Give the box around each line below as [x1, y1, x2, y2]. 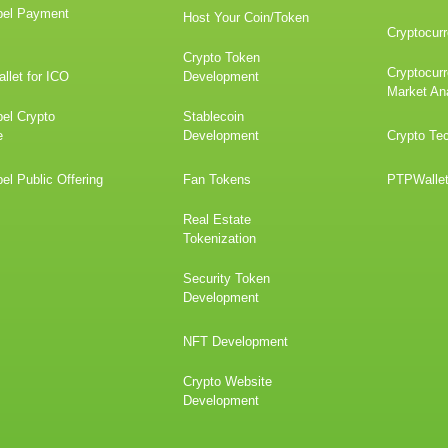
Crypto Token [183, 49, 261, 65]
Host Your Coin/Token [183, 9, 310, 25]
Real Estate [183, 211, 252, 227]
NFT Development [183, 333, 289, 349]
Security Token [183, 270, 271, 286]
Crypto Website [183, 373, 273, 389]
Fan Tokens [183, 171, 252, 187]
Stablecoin [183, 108, 245, 124]
